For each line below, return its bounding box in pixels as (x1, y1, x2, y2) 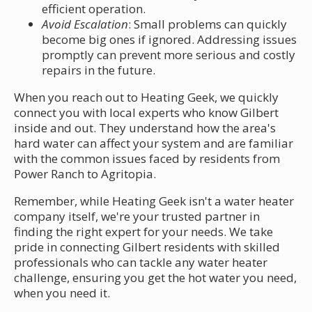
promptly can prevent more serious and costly (42, 46, 295, 63)
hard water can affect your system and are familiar (14, 134, 293, 151)
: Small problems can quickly (128, 15, 287, 32)
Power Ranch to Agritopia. (14, 165, 156, 182)
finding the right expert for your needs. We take (14, 223, 273, 240)
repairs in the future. (42, 61, 155, 78)
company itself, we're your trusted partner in (14, 208, 260, 224)
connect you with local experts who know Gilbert (14, 104, 279, 120)
